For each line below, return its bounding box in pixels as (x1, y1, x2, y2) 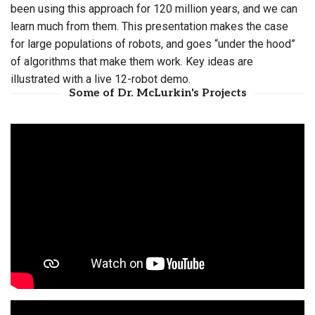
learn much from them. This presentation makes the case (11, 19, 288, 33)
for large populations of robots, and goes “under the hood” (11, 37, 295, 51)
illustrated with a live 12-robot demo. (11, 72, 191, 86)
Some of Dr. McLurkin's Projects (68, 86, 247, 100)
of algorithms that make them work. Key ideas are (11, 54, 253, 68)
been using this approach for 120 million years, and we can (11, 1, 297, 15)
